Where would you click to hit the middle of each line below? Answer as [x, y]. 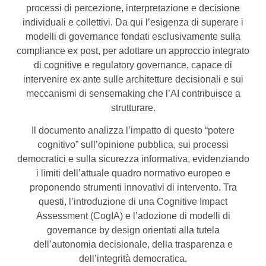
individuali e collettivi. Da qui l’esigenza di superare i [133, 23]
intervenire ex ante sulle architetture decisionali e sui [133, 80]
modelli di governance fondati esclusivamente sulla [133, 37]
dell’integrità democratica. [133, 259]
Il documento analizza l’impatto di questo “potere [133, 131]
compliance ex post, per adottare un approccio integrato [133, 51]
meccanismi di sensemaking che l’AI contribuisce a [133, 94]
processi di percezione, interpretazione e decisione [133, 8]
